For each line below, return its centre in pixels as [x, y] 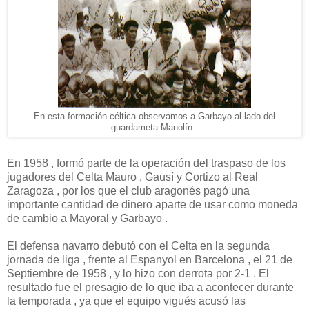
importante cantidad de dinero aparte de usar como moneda [152, 204]
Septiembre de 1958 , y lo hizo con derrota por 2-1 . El [138, 273]
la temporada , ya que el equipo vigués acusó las [126, 301]
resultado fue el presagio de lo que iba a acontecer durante [150, 287]
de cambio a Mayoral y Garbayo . [87, 218]
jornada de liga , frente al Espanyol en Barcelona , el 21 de [150, 259]
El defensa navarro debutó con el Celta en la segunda [138, 246]
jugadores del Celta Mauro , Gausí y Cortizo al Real [132, 177]
